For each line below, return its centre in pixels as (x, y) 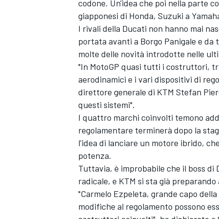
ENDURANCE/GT (103, 176)
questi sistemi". (107, 104)
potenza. (95, 155)
